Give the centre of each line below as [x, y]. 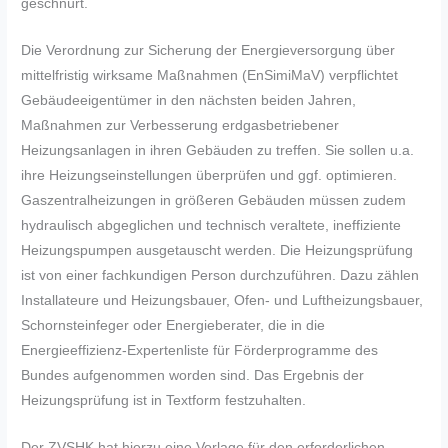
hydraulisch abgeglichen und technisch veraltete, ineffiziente [211, 226]
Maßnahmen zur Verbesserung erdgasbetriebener [180, 126]
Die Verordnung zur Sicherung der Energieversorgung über [208, 51]
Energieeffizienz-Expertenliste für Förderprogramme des [200, 351]
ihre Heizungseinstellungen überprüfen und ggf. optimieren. [209, 176]
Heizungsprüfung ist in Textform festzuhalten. [164, 401]
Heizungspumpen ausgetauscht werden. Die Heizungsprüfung [217, 251]
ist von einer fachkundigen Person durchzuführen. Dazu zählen [220, 276]
